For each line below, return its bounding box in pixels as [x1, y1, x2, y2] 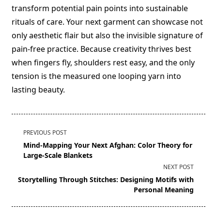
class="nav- [11, 138, 52, 148]
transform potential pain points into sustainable [12, 3, 188, 14]
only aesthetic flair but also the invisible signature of [12, 30, 203, 41]
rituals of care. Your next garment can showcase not [12, 16, 203, 27]
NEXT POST [163, 163, 194, 171]
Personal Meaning [134, 185, 194, 194]
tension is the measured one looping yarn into [12, 71, 181, 81]
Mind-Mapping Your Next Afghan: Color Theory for [23, 140, 192, 150]
